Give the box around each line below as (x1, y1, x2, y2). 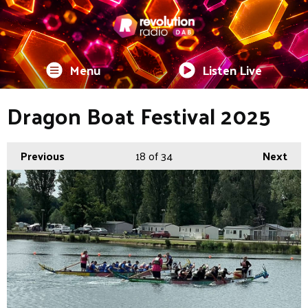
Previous (21, 145, 65, 166)
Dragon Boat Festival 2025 (7, 95, 271, 135)
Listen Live (202, 58, 263, 81)
